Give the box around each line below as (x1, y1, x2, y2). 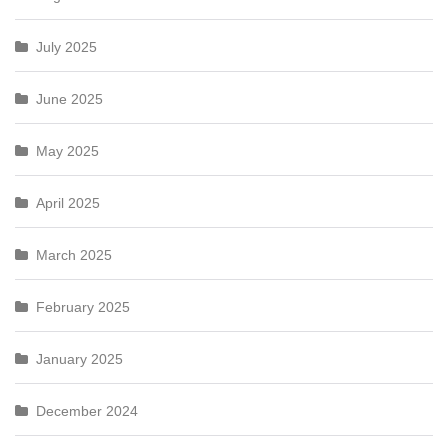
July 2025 (36, 39, 97, 55)
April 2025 (36, 195, 100, 211)
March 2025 (36, 247, 112, 263)
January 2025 (36, 351, 123, 367)
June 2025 (36, 91, 103, 107)
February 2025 (36, 299, 130, 315)
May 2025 (36, 143, 99, 159)
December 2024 (36, 403, 138, 419)
